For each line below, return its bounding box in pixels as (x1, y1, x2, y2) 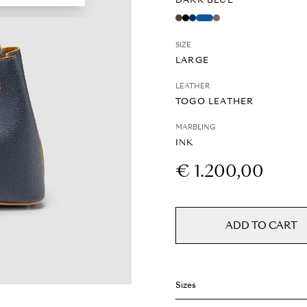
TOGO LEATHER (175, 95, 254, 108)
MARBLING (175, 122, 216, 132)
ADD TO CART (225, 219, 297, 232)
